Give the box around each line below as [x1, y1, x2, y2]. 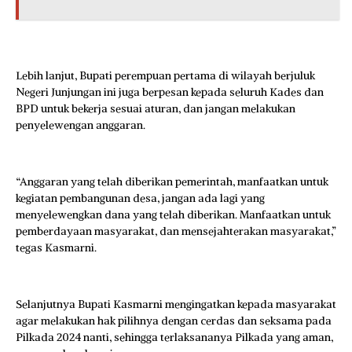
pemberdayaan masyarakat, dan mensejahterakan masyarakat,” [16, 224, 336, 238]
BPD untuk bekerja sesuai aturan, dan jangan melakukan [16, 101, 295, 115]
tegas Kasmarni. [16, 240, 97, 255]
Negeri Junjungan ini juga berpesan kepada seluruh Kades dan [16, 85, 324, 99]
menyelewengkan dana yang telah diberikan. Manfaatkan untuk [16, 207, 331, 222]
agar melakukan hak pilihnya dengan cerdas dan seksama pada [16, 313, 332, 328]
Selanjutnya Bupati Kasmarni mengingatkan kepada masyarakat [16, 297, 336, 311]
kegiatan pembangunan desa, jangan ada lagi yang [16, 191, 265, 205]
